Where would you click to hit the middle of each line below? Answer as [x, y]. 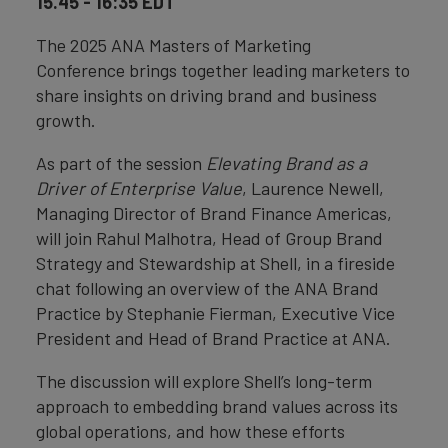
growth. [66, 119]
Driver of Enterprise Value [139, 187]
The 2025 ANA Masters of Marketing [173, 44]
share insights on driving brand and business [206, 94]
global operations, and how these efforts [190, 430]
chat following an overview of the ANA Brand [207, 287]
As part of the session [121, 162]
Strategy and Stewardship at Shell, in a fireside [215, 262]
